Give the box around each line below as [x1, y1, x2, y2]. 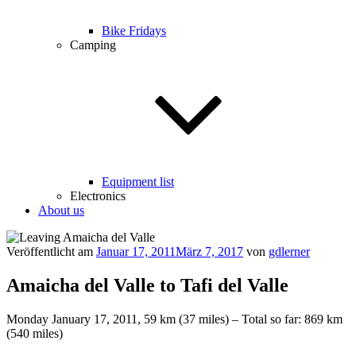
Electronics [70, 189, 126, 203]
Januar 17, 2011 [96, 245, 176, 258]
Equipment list [102, 175, 174, 188]
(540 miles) [6, 326, 63, 340]
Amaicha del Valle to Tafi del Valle [6, 274, 288, 296]
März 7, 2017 [176, 245, 243, 258]
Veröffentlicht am [6, 245, 93, 258]
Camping [70, 38, 116, 52]
